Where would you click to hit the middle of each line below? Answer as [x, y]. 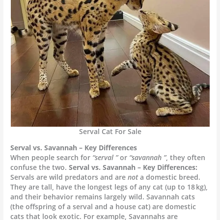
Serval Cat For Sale [110, 131]
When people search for [52, 158]
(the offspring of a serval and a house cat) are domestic [103, 207]
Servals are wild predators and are [69, 177]
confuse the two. [40, 167]
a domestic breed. [169, 177]
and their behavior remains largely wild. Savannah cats [103, 197]
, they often [186, 158]
